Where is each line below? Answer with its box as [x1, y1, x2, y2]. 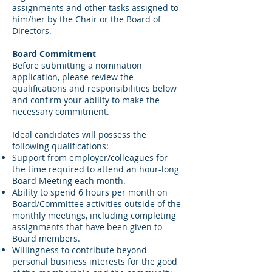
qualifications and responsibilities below [12, 83, 177, 94]
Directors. [12, 25, 54, 36]
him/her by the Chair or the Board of [12, 13, 161, 25]
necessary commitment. [12, 106, 109, 117]
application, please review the [12, 71, 134, 83]
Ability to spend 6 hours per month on [12, 186, 168, 198]
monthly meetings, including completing [12, 209, 176, 221]
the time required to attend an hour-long [12, 163, 179, 175]
